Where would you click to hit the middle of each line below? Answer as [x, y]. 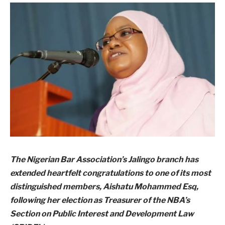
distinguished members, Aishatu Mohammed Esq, [104, 186]
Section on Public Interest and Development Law [102, 213]
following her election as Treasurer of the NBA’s [100, 200]
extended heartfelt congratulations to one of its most [110, 173]
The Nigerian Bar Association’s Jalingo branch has [104, 159]
